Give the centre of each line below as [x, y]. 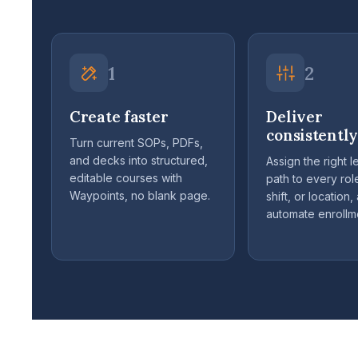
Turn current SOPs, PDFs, [136, 143]
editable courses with [126, 178]
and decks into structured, [139, 161]
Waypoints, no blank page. [140, 196]
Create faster [119, 117]
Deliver [294, 117]
